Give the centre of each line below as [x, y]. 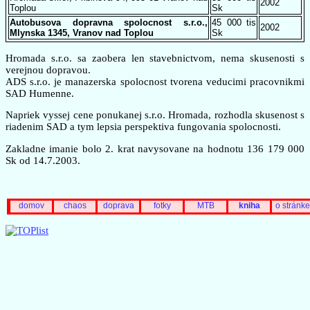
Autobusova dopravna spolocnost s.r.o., [109, 22]
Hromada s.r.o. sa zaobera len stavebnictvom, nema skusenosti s [155, 58]
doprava [118, 206]
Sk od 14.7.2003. [43, 160]
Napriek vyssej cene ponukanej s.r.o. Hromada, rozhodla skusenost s [155, 115]
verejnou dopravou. [48, 70]
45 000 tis [234, 22]
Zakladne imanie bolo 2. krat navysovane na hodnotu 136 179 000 [155, 148]
